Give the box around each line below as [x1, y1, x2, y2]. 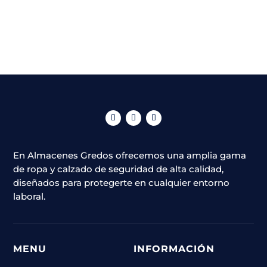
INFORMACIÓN [133, 243, 215, 255]
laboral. [13, 191, 48, 203]
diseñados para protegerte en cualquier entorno [13, 177, 230, 189]
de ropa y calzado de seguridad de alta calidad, [13, 163, 224, 175]
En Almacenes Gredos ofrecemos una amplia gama [13, 150, 247, 162]
